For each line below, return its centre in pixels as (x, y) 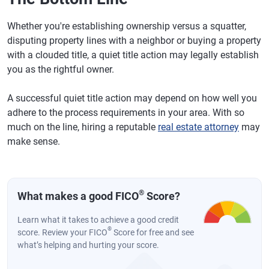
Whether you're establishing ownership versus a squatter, (127, 26)
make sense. (34, 141)
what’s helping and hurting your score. (88, 245)
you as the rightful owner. (61, 69)
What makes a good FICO (78, 196)
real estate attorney (198, 127)
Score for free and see (153, 232)
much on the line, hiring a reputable (83, 127)
